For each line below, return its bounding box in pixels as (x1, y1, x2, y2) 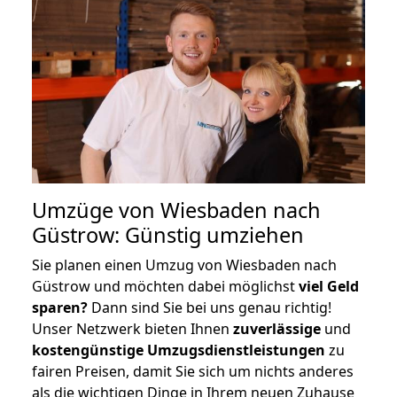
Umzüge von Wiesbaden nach (32, 195, 321, 224)
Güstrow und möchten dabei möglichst (32, 276, 299, 296)
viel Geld (299, 276, 359, 296)
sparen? (32, 297, 88, 317)
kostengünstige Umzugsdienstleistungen (32, 339, 325, 360)
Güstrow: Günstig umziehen (32, 220, 304, 249)
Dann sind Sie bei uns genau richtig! (88, 297, 331, 317)
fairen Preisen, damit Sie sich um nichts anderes (32, 361, 354, 381)
